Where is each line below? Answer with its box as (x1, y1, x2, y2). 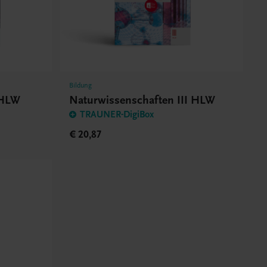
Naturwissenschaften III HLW (69, 93, 215, 107)
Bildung (69, 81, 92, 90)
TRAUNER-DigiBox (79, 109, 154, 120)
